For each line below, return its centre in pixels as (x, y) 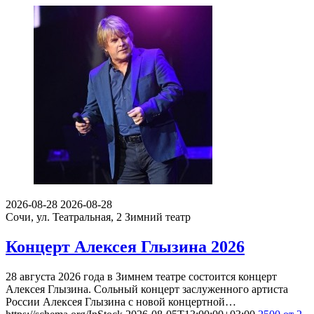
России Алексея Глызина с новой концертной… (121, 302)
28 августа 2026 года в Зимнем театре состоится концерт (141, 277)
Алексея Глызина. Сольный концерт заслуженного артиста (147, 289)
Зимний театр (158, 217)
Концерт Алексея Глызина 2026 (125, 247)
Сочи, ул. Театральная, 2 (65, 217)
